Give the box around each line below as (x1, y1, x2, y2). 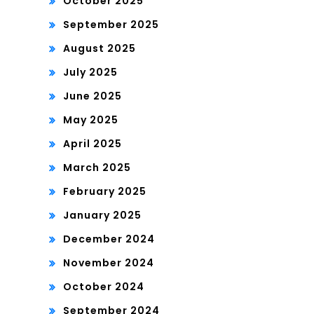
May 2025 (63, 113, 118, 128)
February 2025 (63, 184, 146, 199)
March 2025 (63, 161, 131, 175)
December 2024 (63, 232, 155, 247)
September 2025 (63, 18, 159, 32)
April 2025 (63, 137, 122, 151)
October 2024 (63, 280, 144, 294)
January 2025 (63, 208, 142, 223)
